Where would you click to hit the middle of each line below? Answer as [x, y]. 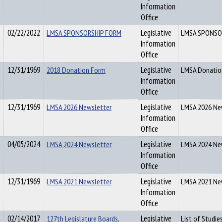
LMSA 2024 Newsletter [79, 144]
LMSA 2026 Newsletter [79, 107]
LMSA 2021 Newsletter [79, 181]
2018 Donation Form [76, 70]
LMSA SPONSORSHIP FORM [84, 33]
